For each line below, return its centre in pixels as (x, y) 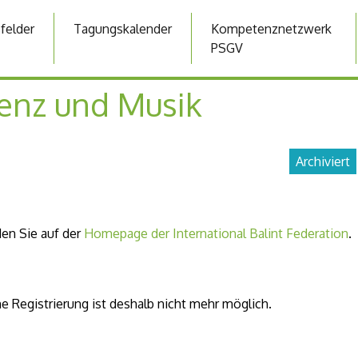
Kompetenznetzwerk (272, 29)
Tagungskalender (123, 29)
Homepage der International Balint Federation (216, 233)
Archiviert (323, 161)
